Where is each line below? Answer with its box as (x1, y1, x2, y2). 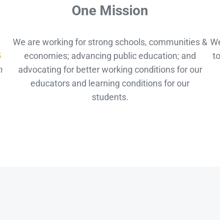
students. (91, 92, 129, 103)
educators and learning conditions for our (30, 78, 190, 89)
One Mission (72, 2, 148, 19)
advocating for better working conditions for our (18, 64, 202, 75)
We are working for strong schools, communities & (13, 37, 207, 48)
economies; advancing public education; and (24, 51, 196, 61)
